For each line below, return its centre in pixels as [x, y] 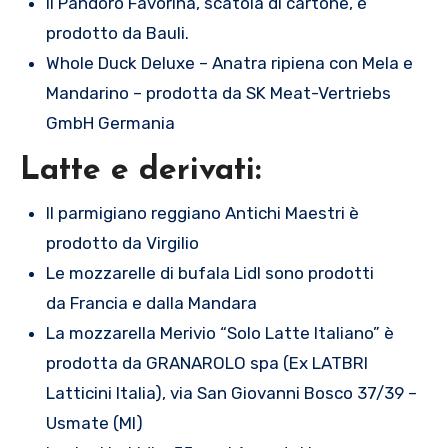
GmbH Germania [110, 122]
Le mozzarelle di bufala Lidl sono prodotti [209, 273]
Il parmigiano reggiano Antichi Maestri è [202, 213]
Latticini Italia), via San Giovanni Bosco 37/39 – [231, 393]
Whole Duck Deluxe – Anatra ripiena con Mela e [229, 62]
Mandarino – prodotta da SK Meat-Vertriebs [218, 92]
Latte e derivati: [140, 170]
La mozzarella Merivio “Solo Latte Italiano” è [219, 333]
